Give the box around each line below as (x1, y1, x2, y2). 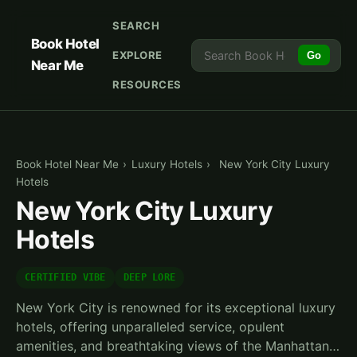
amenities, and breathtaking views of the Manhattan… (16, 338, 339, 355)
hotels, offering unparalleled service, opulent (16, 319, 284, 335)
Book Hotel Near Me (16, 158, 119, 171)
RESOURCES (112, 77, 182, 91)
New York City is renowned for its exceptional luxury (16, 300, 335, 316)
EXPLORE (112, 48, 163, 61)
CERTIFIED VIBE (25, 272, 106, 284)
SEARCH (112, 18, 160, 32)
